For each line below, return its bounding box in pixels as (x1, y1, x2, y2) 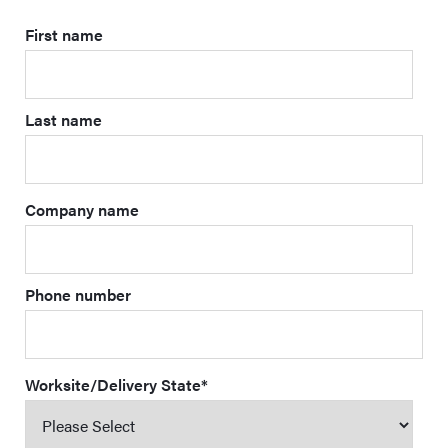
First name (25, 23, 103, 46)
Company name (25, 198, 139, 221)
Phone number (25, 283, 131, 306)
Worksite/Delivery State (25, 373, 201, 396)
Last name (25, 108, 102, 131)
